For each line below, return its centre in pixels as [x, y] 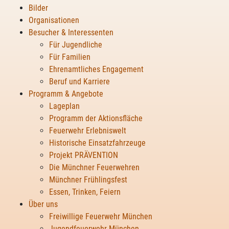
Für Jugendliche [76, 45]
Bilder [38, 8]
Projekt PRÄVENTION [84, 155]
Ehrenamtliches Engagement [96, 69]
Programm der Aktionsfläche [96, 118]
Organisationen [54, 20]
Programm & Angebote [66, 94]
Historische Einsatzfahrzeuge [97, 143]
